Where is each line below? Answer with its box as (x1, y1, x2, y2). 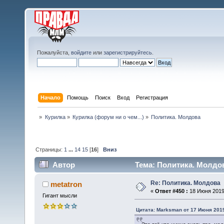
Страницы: (35, 146, 64, 152)
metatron (50, 180, 82, 189)
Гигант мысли (42, 192, 77, 199)
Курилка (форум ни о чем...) (72, 114, 144, 120)
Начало (40, 94, 61, 100)
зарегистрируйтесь (103, 49, 152, 55)
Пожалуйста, (37, 49, 71, 55)
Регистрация (136, 94, 168, 100)
